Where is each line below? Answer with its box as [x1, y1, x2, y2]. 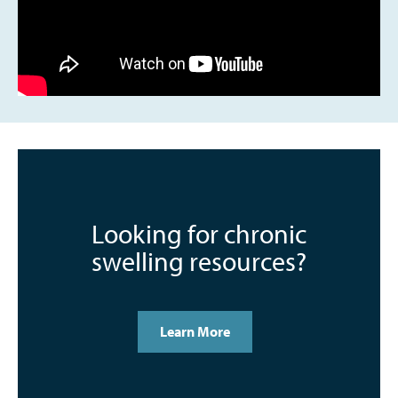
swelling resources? [92, 243, 306, 278]
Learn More [159, 322, 230, 340]
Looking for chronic [92, 216, 306, 251]
